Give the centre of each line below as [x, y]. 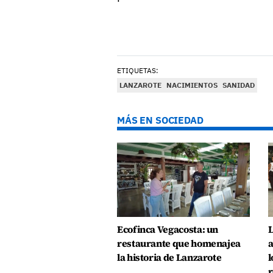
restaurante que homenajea [179, 243]
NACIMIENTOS [192, 85]
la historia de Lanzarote [169, 257]
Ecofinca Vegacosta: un [168, 229]
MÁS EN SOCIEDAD [160, 120]
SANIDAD [239, 85]
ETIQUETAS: [138, 70]
